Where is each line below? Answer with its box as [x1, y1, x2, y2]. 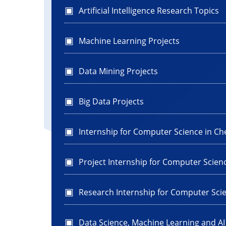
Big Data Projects [79, 96, 144, 107]
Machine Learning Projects [79, 35, 180, 47]
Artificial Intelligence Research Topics [79, 5, 219, 17]
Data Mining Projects [79, 66, 158, 77]
